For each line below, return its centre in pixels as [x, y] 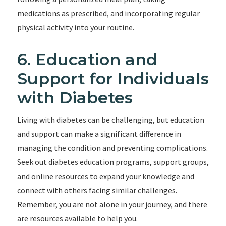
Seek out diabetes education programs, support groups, [113, 162]
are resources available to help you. [77, 218]
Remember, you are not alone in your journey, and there [112, 204]
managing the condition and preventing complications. [112, 148]
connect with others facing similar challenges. [97, 190]
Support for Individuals [113, 78]
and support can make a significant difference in [99, 134]
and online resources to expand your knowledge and [105, 176]
